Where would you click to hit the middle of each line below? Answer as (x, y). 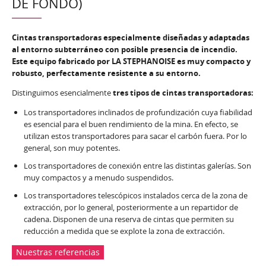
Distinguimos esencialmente (62, 92)
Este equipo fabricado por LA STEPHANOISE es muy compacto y (131, 61)
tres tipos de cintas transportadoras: (183, 92)
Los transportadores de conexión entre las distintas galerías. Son (137, 165)
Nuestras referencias (58, 252)
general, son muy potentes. (72, 148)
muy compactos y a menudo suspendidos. (99, 177)
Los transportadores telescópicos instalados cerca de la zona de (136, 195)
